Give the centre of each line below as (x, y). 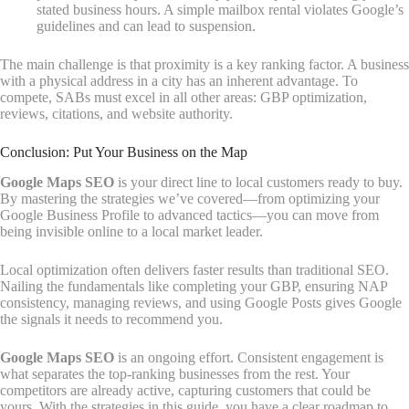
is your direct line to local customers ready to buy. (258, 183)
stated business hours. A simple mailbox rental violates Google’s (220, 10)
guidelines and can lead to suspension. (146, 26)
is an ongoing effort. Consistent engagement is (249, 358)
